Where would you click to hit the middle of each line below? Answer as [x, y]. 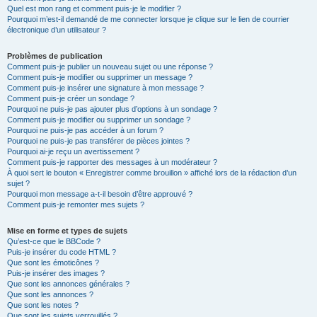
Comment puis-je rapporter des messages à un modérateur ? [112, 162]
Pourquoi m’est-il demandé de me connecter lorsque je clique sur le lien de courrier [148, 19]
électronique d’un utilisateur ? [57, 30]
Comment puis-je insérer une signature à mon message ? [105, 88]
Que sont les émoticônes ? [53, 263]
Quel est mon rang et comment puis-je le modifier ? [94, 8]
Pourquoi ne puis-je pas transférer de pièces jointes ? [98, 141]
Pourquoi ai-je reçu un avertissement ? [73, 151]
